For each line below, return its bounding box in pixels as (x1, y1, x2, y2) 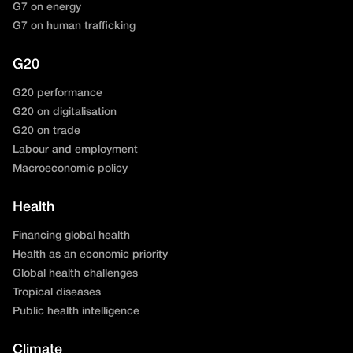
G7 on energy (13, 2, 81, 13)
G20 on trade (13, 125, 80, 136)
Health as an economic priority (13, 249, 168, 260)
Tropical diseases (13, 287, 101, 298)
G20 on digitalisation (13, 106, 117, 117)
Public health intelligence (13, 306, 139, 317)
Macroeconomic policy (13, 163, 128, 174)
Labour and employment (13, 144, 138, 155)
